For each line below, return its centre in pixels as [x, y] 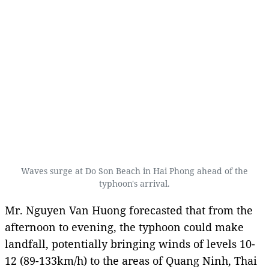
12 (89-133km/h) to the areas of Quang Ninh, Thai [131, 260]
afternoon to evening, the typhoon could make [124, 227]
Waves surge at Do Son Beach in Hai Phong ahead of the [134, 171]
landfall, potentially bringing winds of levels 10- [130, 243]
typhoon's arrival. [134, 183]
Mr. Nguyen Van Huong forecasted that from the [129, 210]
